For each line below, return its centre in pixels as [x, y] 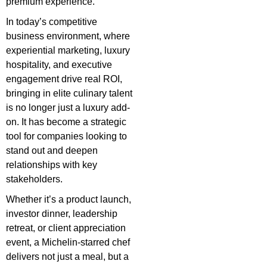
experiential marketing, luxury [68, 51]
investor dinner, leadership [62, 214]
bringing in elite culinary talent [69, 94]
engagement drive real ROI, [64, 79]
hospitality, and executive [59, 65]
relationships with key [52, 165]
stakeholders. [34, 179]
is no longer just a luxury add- [68, 108]
